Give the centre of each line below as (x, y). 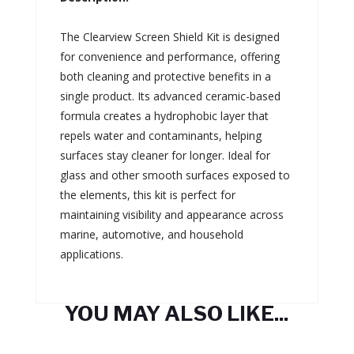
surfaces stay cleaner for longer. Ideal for (165, 155)
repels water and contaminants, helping (160, 135)
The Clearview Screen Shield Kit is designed (169, 36)
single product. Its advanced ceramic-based (170, 96)
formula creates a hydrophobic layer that (164, 115)
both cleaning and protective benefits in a (165, 76)
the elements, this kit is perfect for (147, 194)
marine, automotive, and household (151, 234)
